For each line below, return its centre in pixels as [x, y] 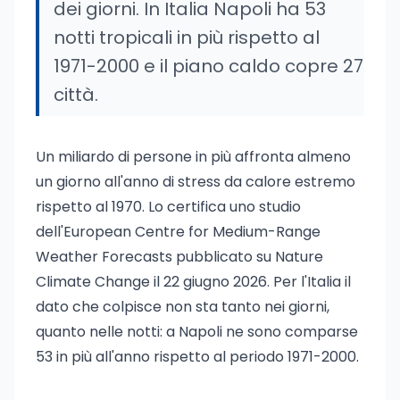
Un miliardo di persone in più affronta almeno [193, 157]
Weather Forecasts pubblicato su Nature [179, 257]
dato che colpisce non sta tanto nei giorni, [183, 307]
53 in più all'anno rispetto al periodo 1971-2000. [197, 357]
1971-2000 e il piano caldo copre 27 [208, 66]
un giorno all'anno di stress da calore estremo [196, 182]
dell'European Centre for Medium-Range [178, 232]
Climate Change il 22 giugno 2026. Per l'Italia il [193, 282]
